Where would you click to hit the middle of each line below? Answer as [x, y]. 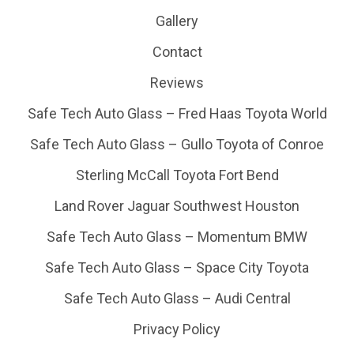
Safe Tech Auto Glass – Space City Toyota [177, 268]
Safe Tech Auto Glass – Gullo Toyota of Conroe [177, 145]
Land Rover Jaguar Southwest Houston [177, 206]
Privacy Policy [177, 330]
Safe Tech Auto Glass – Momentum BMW [177, 237]
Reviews [177, 83]
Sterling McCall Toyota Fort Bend [177, 175]
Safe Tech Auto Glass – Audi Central [177, 299]
